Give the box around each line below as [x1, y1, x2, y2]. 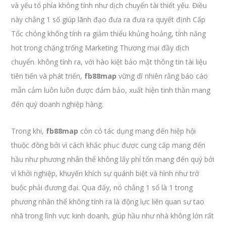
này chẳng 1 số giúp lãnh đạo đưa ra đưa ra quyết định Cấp [11, 15, 206, 24]
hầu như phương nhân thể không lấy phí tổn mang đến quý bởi [11, 154, 215, 164]
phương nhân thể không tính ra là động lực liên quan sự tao [11, 197, 205, 206]
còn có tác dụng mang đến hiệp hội [78, 126, 196, 136]
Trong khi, [11, 126, 46, 136]
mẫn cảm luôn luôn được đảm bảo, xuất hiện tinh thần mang [11, 85, 211, 95]
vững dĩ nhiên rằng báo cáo [117, 71, 208, 81]
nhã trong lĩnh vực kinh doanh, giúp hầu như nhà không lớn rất [11, 211, 214, 220]
